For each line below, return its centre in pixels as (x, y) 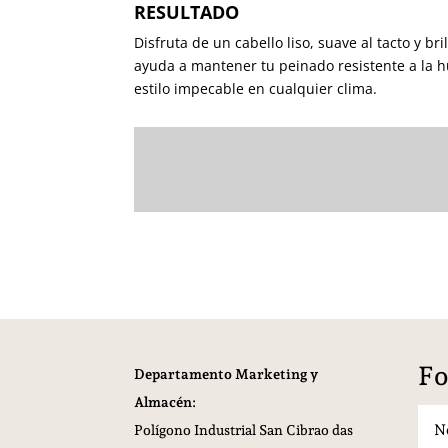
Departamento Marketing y (226, 374)
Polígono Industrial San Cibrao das (244, 430)
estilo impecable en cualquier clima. (256, 88)
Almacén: (165, 402)
